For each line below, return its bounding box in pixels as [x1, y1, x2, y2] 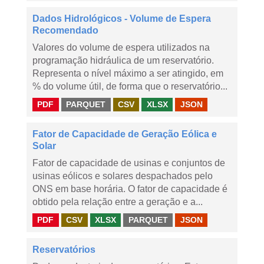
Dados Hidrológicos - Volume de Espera [32, 14, 211, 24]
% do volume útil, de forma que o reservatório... [32, 81, 227, 91]
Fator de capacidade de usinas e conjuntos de [32, 158, 225, 168]
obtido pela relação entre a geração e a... [32, 197, 203, 207]
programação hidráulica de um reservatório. [32, 55, 214, 65]
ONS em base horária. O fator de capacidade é [32, 184, 227, 194]
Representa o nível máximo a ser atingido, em [32, 68, 223, 78]
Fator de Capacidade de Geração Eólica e [32, 129, 217, 139]
